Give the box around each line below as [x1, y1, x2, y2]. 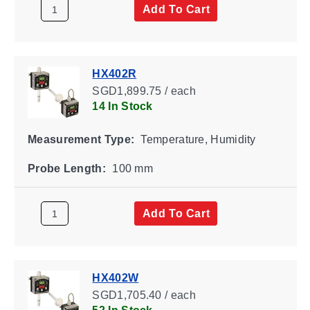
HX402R [91, 67, 136, 80]
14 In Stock [91, 100, 153, 112]
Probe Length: [27, 162, 106, 174]
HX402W [91, 271, 138, 284]
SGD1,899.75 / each [91, 84, 196, 97]
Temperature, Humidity [137, 133, 256, 145]
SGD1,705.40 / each [91, 289, 196, 301]
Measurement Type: [27, 133, 134, 145]
